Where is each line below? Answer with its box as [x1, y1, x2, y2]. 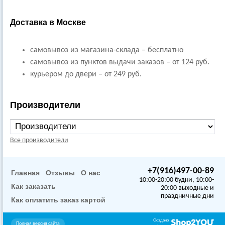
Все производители [10, 136, 68, 144]
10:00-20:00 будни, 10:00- [139, 176, 214, 184]
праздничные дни [161, 192, 214, 200]
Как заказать [11, 182, 56, 190]
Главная [11, 168, 40, 177]
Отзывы [46, 168, 75, 177]
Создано [153, 217, 169, 222]
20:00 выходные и [161, 184, 214, 192]
